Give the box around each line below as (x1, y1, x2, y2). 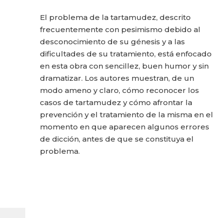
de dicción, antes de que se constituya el (40, 134, 194, 144)
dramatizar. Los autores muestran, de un (40, 73, 194, 83)
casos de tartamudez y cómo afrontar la (40, 98, 192, 108)
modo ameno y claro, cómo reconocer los (40, 86, 199, 95)
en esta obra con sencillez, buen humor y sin (40, 61, 209, 71)
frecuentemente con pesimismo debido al (40, 25, 200, 35)
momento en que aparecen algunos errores (40, 122, 209, 132)
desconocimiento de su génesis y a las (40, 37, 185, 47)
